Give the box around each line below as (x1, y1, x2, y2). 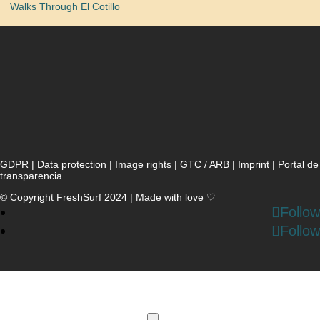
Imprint (238, 159, 269, 171)
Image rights (115, 159, 171, 171)
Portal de (278, 159, 319, 171)
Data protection (37, 159, 106, 171)
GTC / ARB (180, 159, 229, 171)
